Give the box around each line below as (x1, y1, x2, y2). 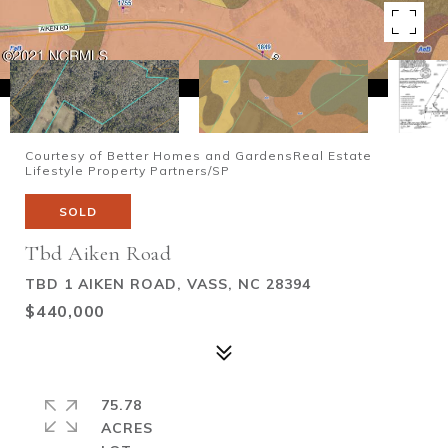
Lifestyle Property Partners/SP (25, 163, 230, 178)
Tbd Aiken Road (25, 241, 171, 266)
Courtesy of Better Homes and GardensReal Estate (25, 148, 372, 163)
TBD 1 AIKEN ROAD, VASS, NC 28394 (25, 275, 311, 293)
